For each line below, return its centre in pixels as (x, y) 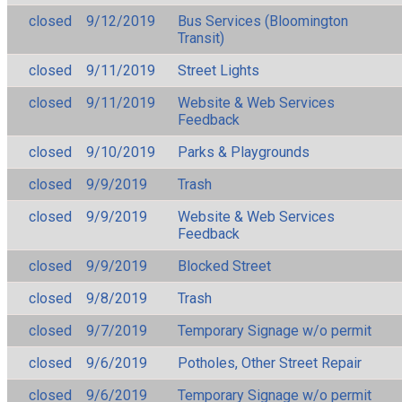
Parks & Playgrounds (244, 152)
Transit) (201, 38)
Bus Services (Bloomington (263, 21)
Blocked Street (224, 266)
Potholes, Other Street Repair (270, 363)
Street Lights (218, 70)
